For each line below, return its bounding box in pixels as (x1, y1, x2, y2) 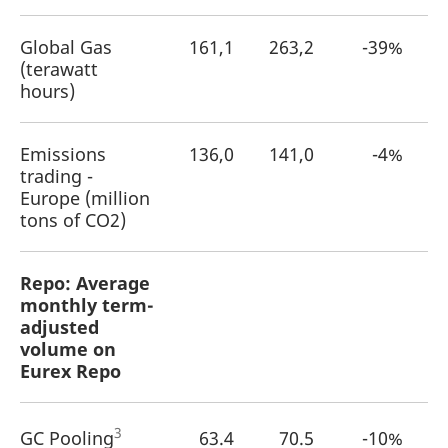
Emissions (20, 142, 106, 166)
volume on (20, 337, 116, 361)
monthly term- (20, 293, 154, 317)
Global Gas (20, 35, 112, 59)
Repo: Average (20, 271, 150, 295)
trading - (20, 164, 93, 188)
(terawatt (20, 57, 98, 81)
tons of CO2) (20, 208, 126, 232)
